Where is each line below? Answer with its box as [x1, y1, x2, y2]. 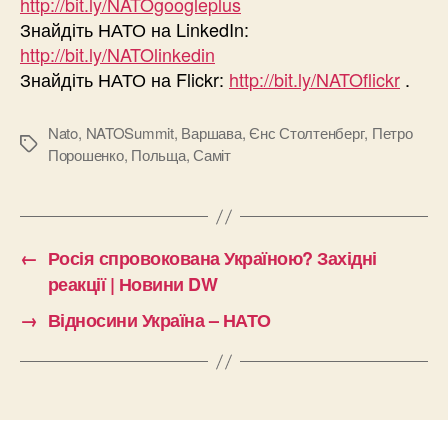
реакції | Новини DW [47, 271, 218, 298]
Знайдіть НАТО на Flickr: [20, 66, 229, 93]
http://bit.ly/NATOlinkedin [20, 41, 215, 68]
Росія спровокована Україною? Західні [47, 245, 377, 272]
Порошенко [48, 144, 124, 166]
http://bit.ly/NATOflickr [229, 66, 400, 93]
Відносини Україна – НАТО [47, 307, 271, 334]
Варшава [181, 122, 242, 144]
